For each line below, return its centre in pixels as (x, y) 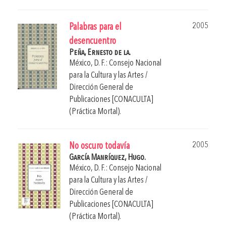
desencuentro (93, 41)
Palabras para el (95, 27)
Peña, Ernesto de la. (100, 52)
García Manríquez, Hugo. (107, 157)
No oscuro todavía (99, 146)
